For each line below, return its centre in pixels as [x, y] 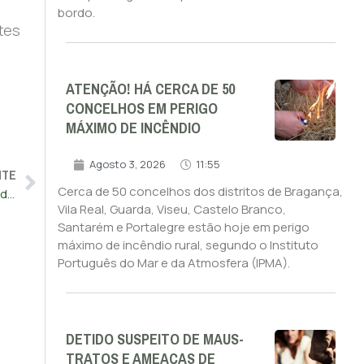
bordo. [76, 13]
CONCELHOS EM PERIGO [141, 109]
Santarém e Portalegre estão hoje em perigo [183, 227]
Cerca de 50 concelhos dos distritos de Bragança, [200, 192]
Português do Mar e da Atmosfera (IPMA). [173, 263]
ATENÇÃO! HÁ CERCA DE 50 [150, 90]
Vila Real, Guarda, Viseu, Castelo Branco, [171, 210]
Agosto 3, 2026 [127, 165]
